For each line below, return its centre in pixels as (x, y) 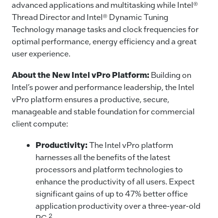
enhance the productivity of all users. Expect (115, 182)
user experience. (41, 53)
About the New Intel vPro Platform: (81, 74)
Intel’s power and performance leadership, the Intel (103, 87)
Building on (171, 74)
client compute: (40, 123)
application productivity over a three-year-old (118, 206)
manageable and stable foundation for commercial (103, 111)
